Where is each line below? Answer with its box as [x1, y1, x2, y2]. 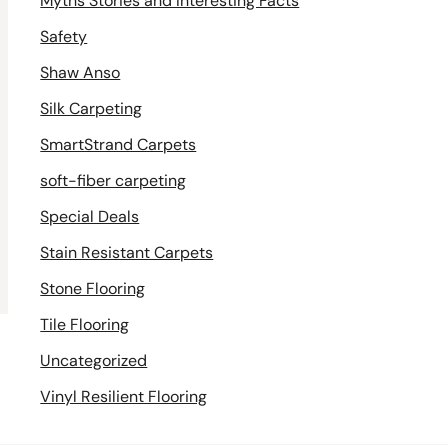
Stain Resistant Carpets [40, 242, 214, 264]
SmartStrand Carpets [40, 134, 197, 156]
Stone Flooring [40, 278, 146, 300]
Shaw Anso [40, 62, 121, 84]
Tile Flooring [40, 314, 130, 336]
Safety [40, 26, 88, 48]
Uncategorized [40, 350, 148, 372]
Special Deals [40, 206, 140, 228]
